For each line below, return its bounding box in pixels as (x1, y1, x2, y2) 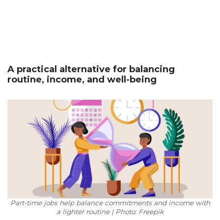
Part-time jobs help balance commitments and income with (10, 199, 210, 207)
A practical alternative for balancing (7, 64, 175, 75)
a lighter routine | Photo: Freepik (56, 208, 164, 216)
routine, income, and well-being (7, 74, 157, 85)
